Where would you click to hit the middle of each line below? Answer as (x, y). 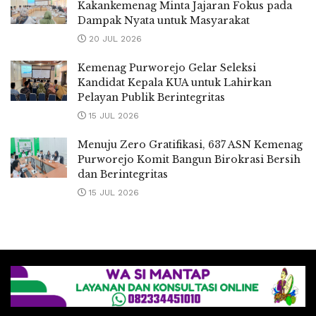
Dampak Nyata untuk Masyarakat (164, 20)
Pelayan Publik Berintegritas (151, 97)
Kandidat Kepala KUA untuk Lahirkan (175, 82)
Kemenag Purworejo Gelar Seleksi (167, 67)
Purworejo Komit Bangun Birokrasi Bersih (189, 159)
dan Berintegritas (123, 174)
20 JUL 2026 (114, 38)
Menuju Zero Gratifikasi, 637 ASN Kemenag (190, 144)
